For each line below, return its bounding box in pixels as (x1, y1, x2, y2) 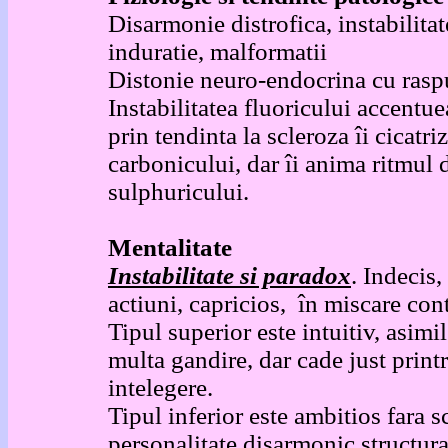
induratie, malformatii (108, 38, 327, 65)
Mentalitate (108, 234, 232, 261)
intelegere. (108, 374, 213, 401)
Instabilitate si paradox (108, 262, 351, 289)
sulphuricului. (108, 178, 249, 205)
